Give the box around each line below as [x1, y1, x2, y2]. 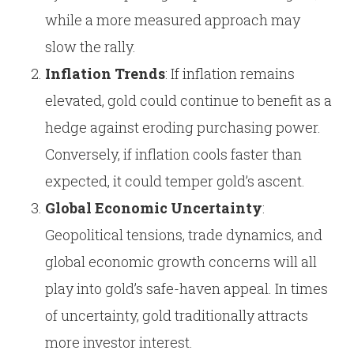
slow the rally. [44, 37, 136, 56]
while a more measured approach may [44, 10, 300, 29]
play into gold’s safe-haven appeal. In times [44, 279, 328, 298]
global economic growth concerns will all [44, 252, 317, 271]
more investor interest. [44, 333, 193, 352]
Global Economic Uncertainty [44, 198, 262, 217]
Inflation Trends [44, 64, 165, 83]
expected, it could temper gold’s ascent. [44, 171, 305, 190]
